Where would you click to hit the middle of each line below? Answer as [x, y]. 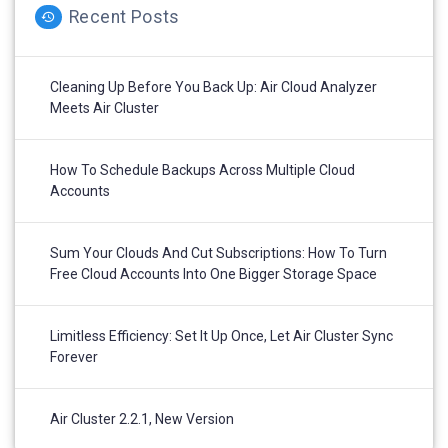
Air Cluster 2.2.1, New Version [142, 419]
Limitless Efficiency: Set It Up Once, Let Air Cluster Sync [221, 336]
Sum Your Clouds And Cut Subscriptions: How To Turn [218, 253]
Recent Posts [124, 17]
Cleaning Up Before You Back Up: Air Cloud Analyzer [213, 87]
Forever [74, 357]
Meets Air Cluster [104, 108]
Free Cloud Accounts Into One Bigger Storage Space [213, 274]
